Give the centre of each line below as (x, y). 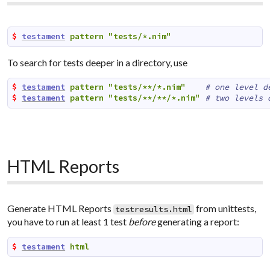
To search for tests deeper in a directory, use (98, 62)
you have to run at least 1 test (68, 222)
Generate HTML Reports (61, 209)
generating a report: (198, 222)
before (142, 222)
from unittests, (225, 209)
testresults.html (154, 210)
